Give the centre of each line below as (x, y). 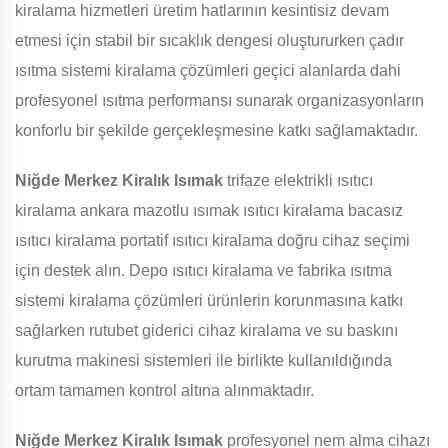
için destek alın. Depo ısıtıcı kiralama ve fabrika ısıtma (203, 271)
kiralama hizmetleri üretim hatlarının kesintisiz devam (202, 11)
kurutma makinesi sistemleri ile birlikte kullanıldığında (203, 361)
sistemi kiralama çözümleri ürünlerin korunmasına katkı (209, 301)
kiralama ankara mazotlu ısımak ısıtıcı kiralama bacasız (209, 211)
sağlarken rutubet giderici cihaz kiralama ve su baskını (206, 331)
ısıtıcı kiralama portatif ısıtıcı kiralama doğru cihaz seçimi (212, 241)
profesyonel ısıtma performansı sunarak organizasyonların (219, 101)
